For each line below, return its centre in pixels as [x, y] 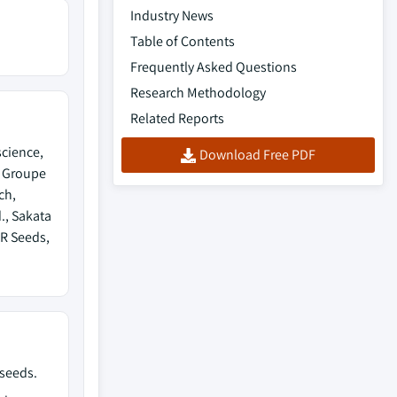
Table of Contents [183, 41]
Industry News [172, 16]
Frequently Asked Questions [214, 67]
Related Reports [177, 118]
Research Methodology [198, 93]
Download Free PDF [257, 155]
